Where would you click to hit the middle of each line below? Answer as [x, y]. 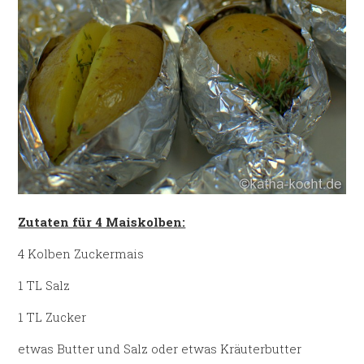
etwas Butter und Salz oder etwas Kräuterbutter [160, 348]
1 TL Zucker [52, 316]
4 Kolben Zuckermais [81, 253]
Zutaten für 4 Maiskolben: [102, 221]
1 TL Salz [44, 285]
